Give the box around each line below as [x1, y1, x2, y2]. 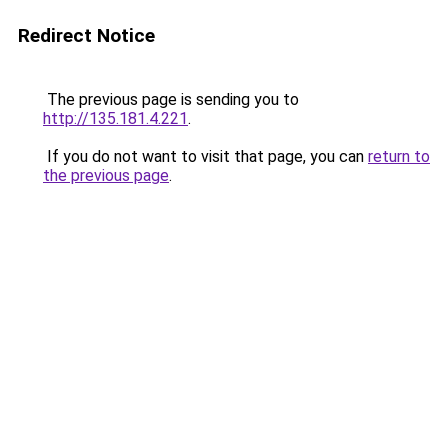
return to [368, 147, 430, 166]
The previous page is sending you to [43, 90, 299, 109]
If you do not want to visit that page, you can [43, 147, 368, 166]
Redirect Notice [18, 24, 155, 47]
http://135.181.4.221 [43, 109, 188, 128]
